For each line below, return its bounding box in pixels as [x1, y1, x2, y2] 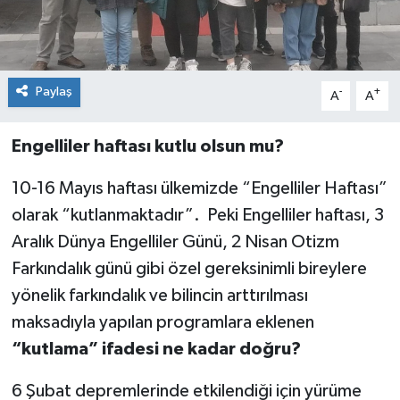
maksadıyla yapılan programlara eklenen [11, 313, 314, 332]
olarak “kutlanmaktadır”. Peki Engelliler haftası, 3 [11, 206, 384, 225]
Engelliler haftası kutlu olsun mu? [11, 137, 284, 156]
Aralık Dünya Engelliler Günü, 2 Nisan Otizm [11, 233, 339, 252]
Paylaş [35, 85, 72, 99]
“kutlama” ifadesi [11, 340, 162, 359]
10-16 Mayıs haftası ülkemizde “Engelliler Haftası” [11, 179, 387, 198]
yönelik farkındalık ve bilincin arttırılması [11, 287, 308, 305]
